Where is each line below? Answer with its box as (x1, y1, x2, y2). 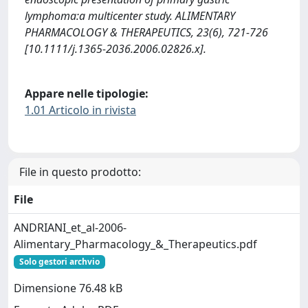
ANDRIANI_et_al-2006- (14, 219, 126, 235)
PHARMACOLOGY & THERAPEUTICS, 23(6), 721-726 (25, 24, 268, 40)
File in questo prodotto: (19, 164, 141, 179)
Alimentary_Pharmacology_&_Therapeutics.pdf (14, 236, 257, 252)
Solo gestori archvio (19, 255, 100, 267)
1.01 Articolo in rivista (25, 102, 136, 118)
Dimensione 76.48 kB (14, 280, 122, 296)
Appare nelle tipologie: (25, 86, 148, 102)
